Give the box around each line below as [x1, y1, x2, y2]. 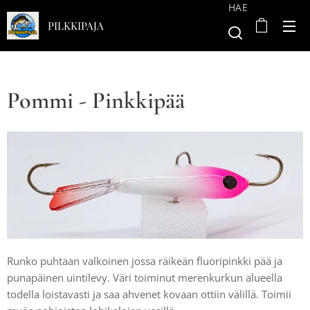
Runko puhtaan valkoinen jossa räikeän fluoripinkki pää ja [7, 254, 282, 268]
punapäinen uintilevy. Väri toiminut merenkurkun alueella [7, 271, 282, 285]
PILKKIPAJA [48, 19, 104, 33]
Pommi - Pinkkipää [7, 86, 185, 115]
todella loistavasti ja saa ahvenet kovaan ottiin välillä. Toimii [7, 287, 291, 302]
